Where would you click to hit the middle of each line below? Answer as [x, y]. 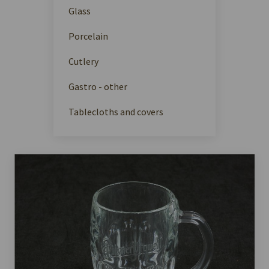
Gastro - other [98, 86]
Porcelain [88, 36]
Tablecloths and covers [116, 111]
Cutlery [83, 61]
